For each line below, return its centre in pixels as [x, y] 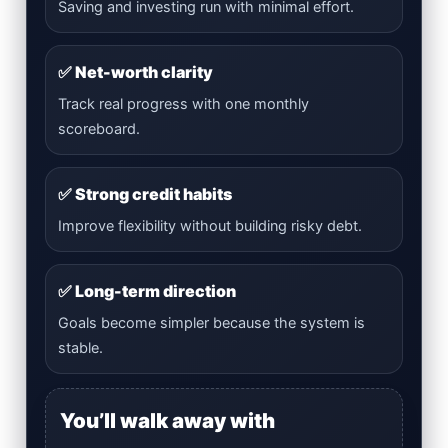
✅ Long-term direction [147, 290]
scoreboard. [99, 128]
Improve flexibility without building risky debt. [210, 225]
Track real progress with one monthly [183, 103]
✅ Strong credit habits [145, 193]
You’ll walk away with [167, 420]
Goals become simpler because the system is [211, 322]
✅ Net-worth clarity [135, 71]
